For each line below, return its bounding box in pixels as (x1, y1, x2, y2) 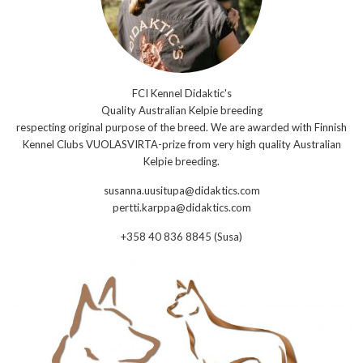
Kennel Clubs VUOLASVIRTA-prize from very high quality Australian (22, 138, 341, 152)
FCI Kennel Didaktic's (131, 87, 232, 100)
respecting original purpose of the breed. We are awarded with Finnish (16, 121, 347, 135)
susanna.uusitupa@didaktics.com (103, 184, 260, 198)
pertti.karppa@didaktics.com (112, 201, 251, 215)
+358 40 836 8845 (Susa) (121, 230, 242, 244)
